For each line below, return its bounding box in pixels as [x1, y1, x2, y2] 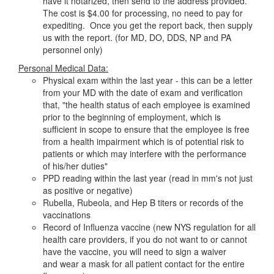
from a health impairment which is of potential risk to [43, 135, 244, 147]
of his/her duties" [43, 160, 108, 172]
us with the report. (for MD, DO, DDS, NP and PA [43, 31, 231, 43]
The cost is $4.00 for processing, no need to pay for [43, 7, 243, 19]
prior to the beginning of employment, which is [43, 111, 221, 123]
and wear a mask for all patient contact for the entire [43, 257, 245, 270]
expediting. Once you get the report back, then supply [43, 19, 253, 31]
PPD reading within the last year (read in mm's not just [43, 172, 253, 184]
